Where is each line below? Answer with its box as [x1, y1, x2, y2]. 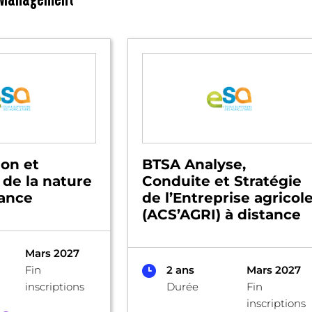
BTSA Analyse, [141, 156, 246, 173]
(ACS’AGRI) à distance [141, 206, 301, 223]
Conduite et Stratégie [141, 173, 302, 189]
